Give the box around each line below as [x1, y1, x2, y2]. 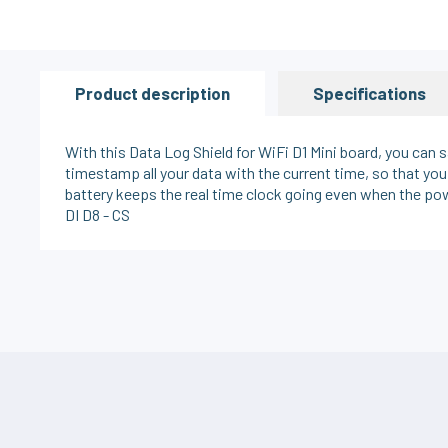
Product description [75, 83, 231, 103]
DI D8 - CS [65, 205, 131, 224]
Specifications [313, 83, 427, 103]
